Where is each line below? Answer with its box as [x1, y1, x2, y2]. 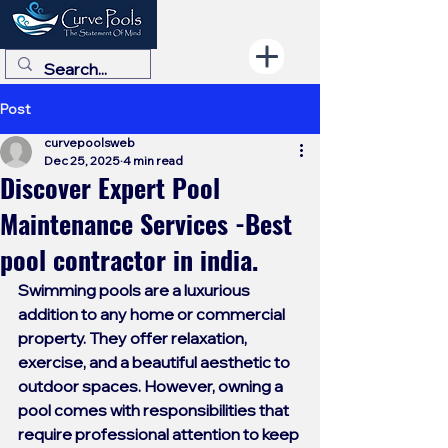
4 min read [123, 153, 183, 168]
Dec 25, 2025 [44, 153, 120, 168]
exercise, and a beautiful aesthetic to [18, 352, 293, 372]
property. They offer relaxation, [18, 328, 250, 348]
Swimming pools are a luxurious [18, 280, 253, 300]
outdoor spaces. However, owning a [18, 376, 286, 396]
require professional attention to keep [18, 424, 302, 444]
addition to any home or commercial [18, 304, 288, 324]
